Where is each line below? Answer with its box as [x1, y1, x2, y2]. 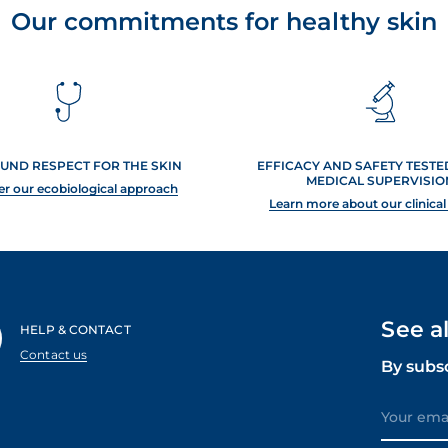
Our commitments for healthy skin [11, 7, 437, 36]
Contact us [20, 347, 87, 362]
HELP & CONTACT [20, 322, 131, 337]
